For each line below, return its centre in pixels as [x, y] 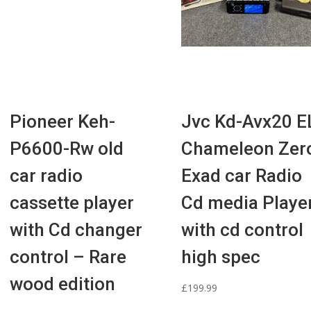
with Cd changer [76, 230]
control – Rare [68, 257]
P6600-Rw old [67, 149]
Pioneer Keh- [63, 122]
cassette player [72, 203]
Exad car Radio [241, 176]
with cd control [242, 230]
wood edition [63, 284]
